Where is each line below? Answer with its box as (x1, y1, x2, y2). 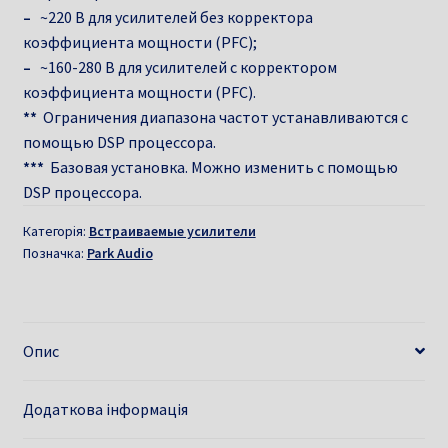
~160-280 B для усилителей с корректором (30, 56, 337, 77)
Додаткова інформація (22, 398, 188, 419)
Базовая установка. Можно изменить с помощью (43, 156, 398, 177)
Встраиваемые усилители (88, 221, 256, 240)
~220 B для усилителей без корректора (30, 6, 313, 27)
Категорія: (22, 221, 89, 240)
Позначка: (22, 243, 87, 262)
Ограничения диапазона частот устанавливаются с (39, 106, 408, 127)
